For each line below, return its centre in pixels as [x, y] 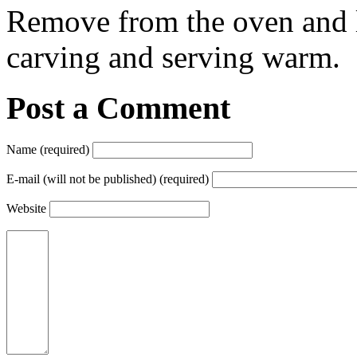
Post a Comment [118, 108]
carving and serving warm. [173, 57]
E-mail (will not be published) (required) [108, 179]
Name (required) [48, 149]
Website [26, 208]
